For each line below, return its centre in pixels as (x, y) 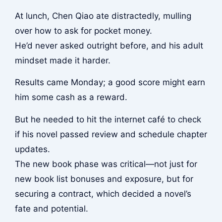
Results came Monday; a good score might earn (110, 83)
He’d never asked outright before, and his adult (109, 45)
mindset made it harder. (62, 60)
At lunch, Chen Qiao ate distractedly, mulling (103, 16)
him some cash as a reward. (71, 97)
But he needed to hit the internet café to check (108, 119)
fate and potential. (51, 208)
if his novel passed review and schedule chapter (111, 134)
